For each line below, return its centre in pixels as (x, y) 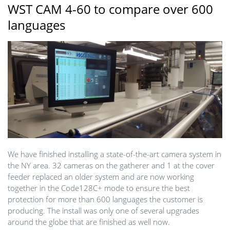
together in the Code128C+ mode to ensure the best (99, 188)
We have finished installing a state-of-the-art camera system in (114, 154)
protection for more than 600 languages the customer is (105, 199)
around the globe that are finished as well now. (89, 222)
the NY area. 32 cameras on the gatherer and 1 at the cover (111, 166)
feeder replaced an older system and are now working (101, 177)
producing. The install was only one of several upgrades (103, 211)
